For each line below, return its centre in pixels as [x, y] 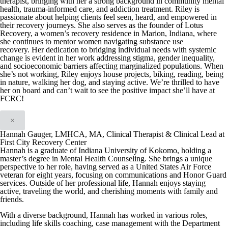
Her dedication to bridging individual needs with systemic [124, 50]
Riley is [187, 9]
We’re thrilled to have [185, 82]
